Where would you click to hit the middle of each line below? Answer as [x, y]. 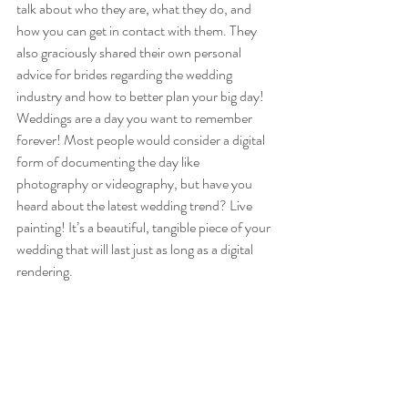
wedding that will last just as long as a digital [136, 249]
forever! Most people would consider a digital [142, 139]
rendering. [46, 270]
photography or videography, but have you [136, 183]
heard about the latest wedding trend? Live [136, 205]
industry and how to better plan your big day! [143, 96]
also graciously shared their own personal [130, 52]
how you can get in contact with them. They [138, 30]
